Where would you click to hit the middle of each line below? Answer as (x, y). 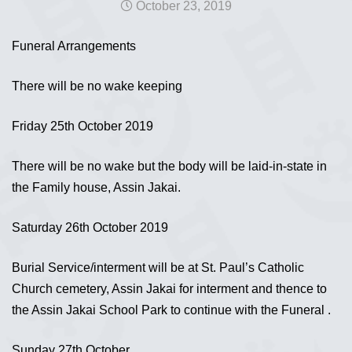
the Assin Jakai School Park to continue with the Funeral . (171, 310)
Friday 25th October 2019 (84, 126)
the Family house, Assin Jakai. (96, 187)
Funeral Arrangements (74, 46)
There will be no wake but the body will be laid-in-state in (169, 166)
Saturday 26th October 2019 (90, 227)
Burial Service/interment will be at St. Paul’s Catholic (158, 268)
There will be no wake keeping (97, 86)
